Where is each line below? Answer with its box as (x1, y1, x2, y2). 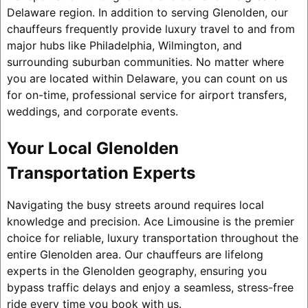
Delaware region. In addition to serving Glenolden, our (6, 5, 288, 20)
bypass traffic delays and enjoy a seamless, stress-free (6, 280, 294, 295)
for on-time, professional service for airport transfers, (6, 88, 287, 102)
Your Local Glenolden (6, 138, 179, 159)
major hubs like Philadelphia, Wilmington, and (6, 38, 242, 53)
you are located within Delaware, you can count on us (6, 71, 287, 86)
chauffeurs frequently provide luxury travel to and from (6, 22, 295, 36)
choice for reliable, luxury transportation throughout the (6, 231, 298, 245)
